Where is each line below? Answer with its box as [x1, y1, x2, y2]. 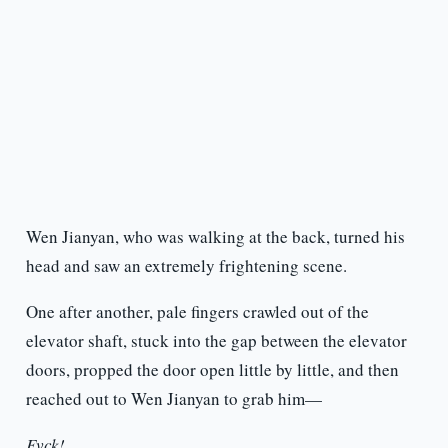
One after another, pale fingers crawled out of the [25, 300, 369, 324]
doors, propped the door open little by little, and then [25, 358, 399, 382]
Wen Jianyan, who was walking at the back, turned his [25, 225, 405, 249]
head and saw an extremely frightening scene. [25, 254, 347, 278]
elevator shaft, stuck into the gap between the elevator [25, 329, 407, 353]
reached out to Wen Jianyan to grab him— [25, 387, 322, 411]
